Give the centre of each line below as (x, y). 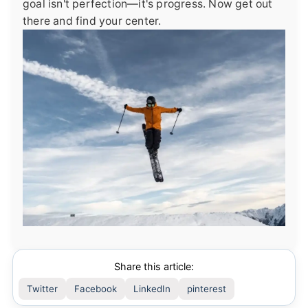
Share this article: (154, 267)
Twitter (42, 289)
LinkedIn (152, 289)
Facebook (96, 289)
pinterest (207, 289)
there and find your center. (92, 21)
